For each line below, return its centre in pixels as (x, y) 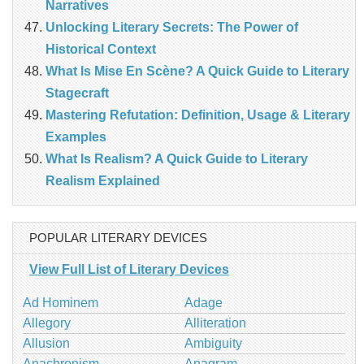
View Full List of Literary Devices (129, 270)
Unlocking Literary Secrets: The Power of (172, 28)
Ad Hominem (61, 303)
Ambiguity (213, 344)
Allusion (46, 344)
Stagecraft (77, 93)
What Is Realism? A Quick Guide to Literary (177, 159)
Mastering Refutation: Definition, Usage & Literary (198, 115)
